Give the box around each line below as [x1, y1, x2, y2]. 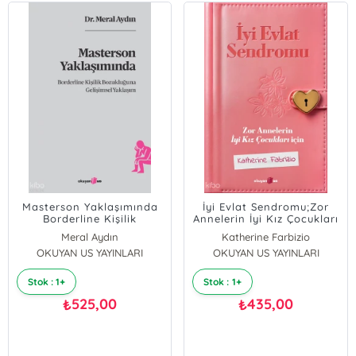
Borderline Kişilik [43, 212, 137, 225]
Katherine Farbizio [222, 230, 311, 243]
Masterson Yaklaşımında [21, 200, 158, 213]
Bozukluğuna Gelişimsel [25, 224, 155, 237]
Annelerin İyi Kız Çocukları [193, 212, 339, 225]
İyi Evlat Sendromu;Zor [203, 200, 330, 213]
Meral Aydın [61, 230, 119, 243]
